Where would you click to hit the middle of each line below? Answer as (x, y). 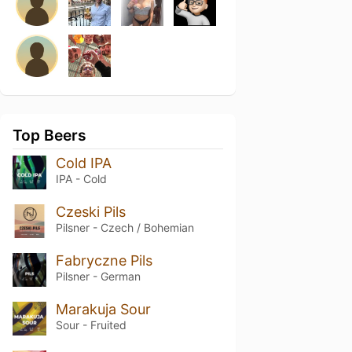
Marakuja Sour (103, 309)
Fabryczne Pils (104, 260)
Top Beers (49, 135)
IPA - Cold (81, 179)
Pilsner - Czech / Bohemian (125, 227)
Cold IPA (83, 163)
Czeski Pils (90, 211)
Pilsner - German (98, 276)
